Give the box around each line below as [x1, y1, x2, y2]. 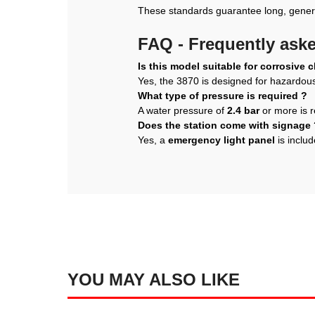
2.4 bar [227, 105, 259, 117]
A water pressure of [138, 105, 227, 117]
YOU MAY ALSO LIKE [67, 270, 240, 290]
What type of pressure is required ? [138, 90, 307, 102]
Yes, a [138, 134, 168, 146]
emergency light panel [168, 134, 275, 146]
